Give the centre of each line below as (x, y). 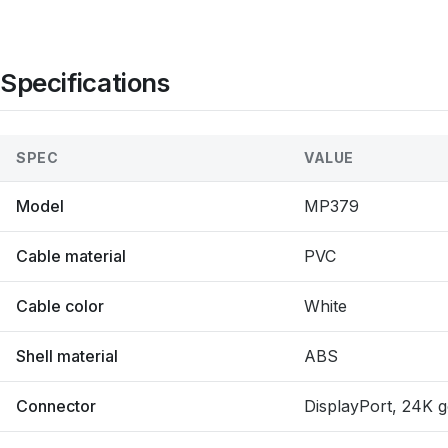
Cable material (71, 256)
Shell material (67, 356)
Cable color (60, 306)
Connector (56, 406)
